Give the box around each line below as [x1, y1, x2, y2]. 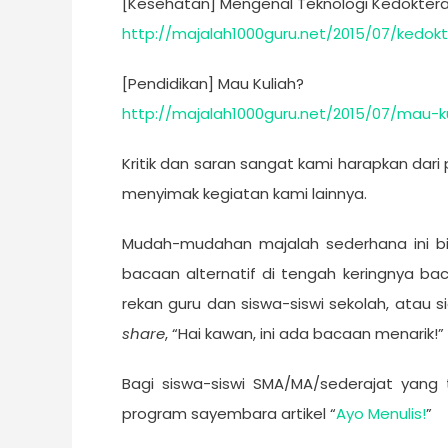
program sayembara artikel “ [122, 403, 336, 424]
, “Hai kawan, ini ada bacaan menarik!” [165, 323, 444, 344]
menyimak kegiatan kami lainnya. [122, 183, 367, 204]
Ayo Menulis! [336, 403, 426, 424]
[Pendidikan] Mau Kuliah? [122, 73, 304, 94]
